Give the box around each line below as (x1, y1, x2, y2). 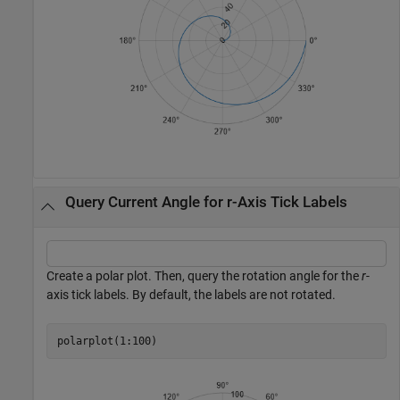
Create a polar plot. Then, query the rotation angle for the (46, 269, 362, 284)
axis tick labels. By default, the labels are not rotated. (46, 287, 336, 303)
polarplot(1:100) (56, 334, 157, 347)
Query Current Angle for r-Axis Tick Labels (64, 193, 347, 211)
